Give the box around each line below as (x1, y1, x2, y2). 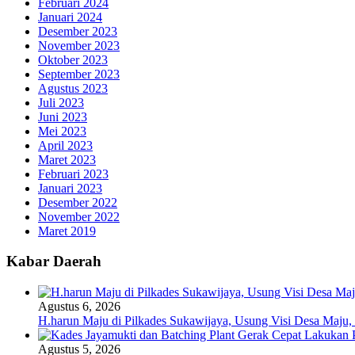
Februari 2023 (38, 166, 109, 181)
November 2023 (38, 38, 120, 52)
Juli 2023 (38, 95, 84, 109)
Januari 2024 (38, 10, 102, 24)
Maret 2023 (38, 152, 96, 166)
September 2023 (38, 67, 120, 81)
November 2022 (38, 209, 120, 223)
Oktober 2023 (38, 52, 108, 67)
